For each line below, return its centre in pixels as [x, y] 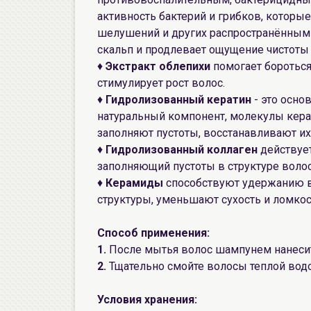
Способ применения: [153, 233]
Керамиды [134, 183]
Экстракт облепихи [158, 66]
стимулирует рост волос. [161, 83]
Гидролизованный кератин [180, 100]
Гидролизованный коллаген [182, 150]
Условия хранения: [147, 300]
